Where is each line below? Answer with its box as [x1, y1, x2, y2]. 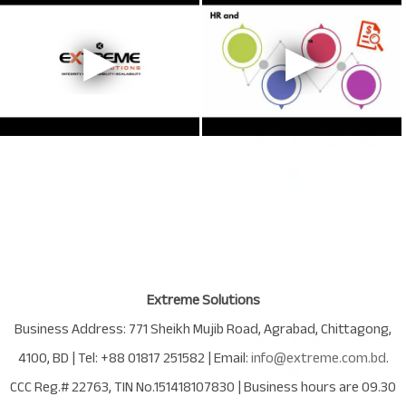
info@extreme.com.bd [250, 343, 386, 372]
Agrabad [264, 314, 315, 343]
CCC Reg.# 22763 [10, 372, 109, 401]
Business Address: [14, 314, 129, 343]
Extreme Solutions [146, 285, 260, 314]
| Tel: [68, 343, 101, 372]
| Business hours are [237, 372, 362, 401]
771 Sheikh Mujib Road [129, 314, 258, 343]
